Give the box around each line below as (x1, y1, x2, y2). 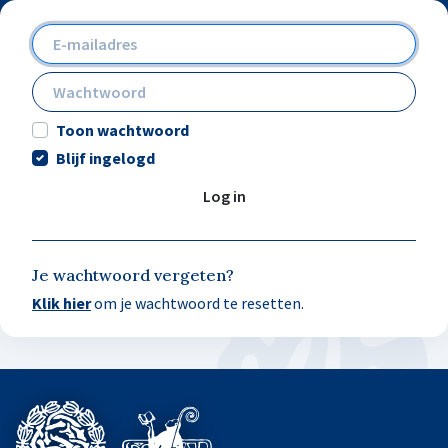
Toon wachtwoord (56, 120, 189, 140)
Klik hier (32, 293, 91, 313)
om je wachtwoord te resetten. (91, 293, 304, 313)
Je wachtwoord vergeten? (32, 265, 234, 285)
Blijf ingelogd (56, 148, 155, 168)
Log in (202, 186, 246, 206)
